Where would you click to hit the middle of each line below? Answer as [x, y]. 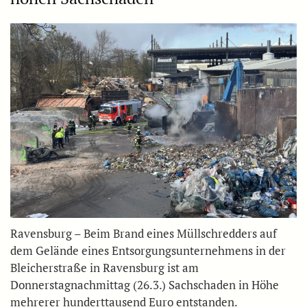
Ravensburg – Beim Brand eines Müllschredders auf [144, 233]
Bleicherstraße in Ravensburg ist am [105, 267]
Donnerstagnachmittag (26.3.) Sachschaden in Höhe [145, 284]
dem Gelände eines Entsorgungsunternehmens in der [148, 250]
